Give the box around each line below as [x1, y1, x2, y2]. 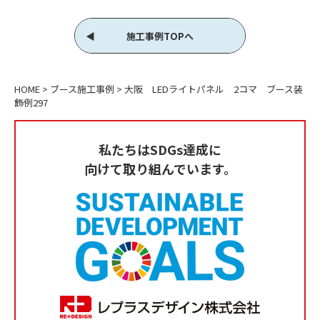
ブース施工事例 [50, 82, 114, 96]
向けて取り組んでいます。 [84, 159, 236, 178]
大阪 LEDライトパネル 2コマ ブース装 [124, 82, 303, 96]
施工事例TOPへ [126, 29, 194, 43]
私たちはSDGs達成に [99, 139, 221, 159]
